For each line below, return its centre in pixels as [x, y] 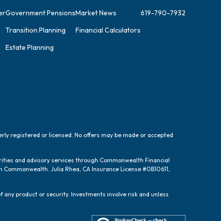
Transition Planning [36, 30]
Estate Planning [30, 48]
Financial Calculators [108, 30]
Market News [96, 13]
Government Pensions [40, 13]
